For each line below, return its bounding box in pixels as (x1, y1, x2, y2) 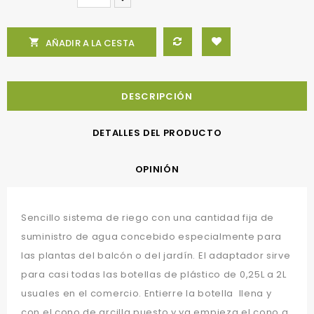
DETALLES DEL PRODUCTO (92, 126, 222, 140)
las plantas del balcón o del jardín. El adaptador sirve (21, 249, 291, 263)
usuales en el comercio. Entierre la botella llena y (21, 287, 272, 301)
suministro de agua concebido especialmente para (21, 230, 282, 244)
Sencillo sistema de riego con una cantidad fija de (21, 211, 275, 225)
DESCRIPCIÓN (121, 90, 193, 104)
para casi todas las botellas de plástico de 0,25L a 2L (21, 268, 287, 282)
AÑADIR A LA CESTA (46, 36, 135, 50)
